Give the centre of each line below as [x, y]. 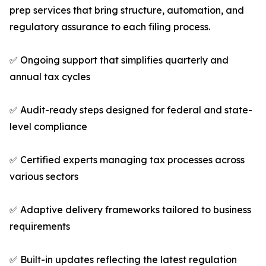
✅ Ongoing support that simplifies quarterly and [119, 60]
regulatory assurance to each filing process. [110, 27]
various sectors [44, 177]
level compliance [48, 127]
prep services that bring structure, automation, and [127, 10]
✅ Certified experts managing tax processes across [127, 160]
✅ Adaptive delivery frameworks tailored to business [130, 210]
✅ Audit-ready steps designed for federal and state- [131, 110]
